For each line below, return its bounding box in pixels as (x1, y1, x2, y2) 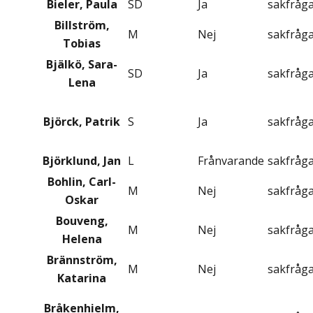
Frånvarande (198, 153, 264, 169)
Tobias (63, 36, 101, 52)
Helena (61, 231, 102, 247)
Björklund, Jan (43, 153, 121, 169)
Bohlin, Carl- (48, 174, 116, 190)
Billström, (54, 17, 110, 34)
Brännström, (46, 252, 117, 268)
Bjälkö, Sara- (46, 57, 117, 73)
